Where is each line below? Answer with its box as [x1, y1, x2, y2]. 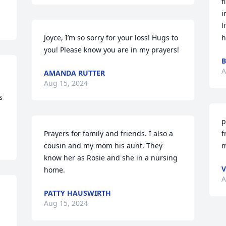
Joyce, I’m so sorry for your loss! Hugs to [44, 33, 179, 42]
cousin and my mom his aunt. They [44, 141, 163, 150]
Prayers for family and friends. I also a [44, 129, 174, 138]
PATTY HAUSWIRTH [44, 188, 111, 198]
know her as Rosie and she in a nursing [44, 153, 178, 162]
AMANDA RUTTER [44, 68, 105, 78]
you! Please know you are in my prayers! [44, 45, 180, 54]
